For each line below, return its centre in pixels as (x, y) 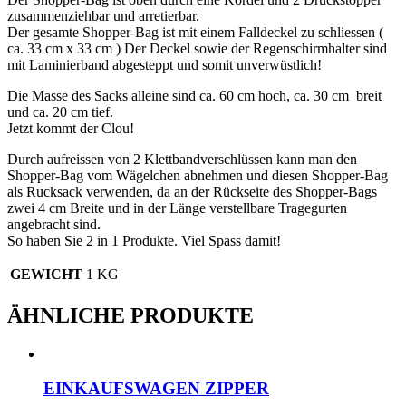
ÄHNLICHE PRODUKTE (130, 315)
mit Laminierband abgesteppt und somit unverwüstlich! (164, 64)
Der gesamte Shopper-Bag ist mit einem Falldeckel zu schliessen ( (195, 32)
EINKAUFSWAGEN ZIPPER (156, 389)
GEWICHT (46, 274)
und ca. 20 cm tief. (60, 111)
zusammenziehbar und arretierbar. (103, 15)
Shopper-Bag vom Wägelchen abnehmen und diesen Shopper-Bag (198, 175)
